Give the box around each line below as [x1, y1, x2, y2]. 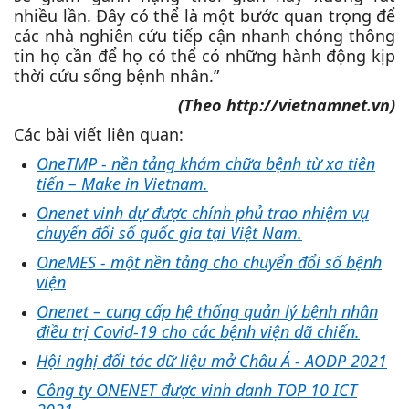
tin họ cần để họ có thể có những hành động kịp [14, 45, 395, 67]
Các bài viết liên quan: [14, 123, 184, 145]
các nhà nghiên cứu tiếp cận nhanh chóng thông [14, 25, 395, 47]
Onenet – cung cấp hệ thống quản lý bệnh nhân [37, 300, 378, 322]
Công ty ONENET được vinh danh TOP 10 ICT [37, 379, 357, 401]
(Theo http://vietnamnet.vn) [178, 94, 395, 116]
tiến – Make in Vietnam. [37, 173, 208, 194]
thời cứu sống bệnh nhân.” [14, 65, 219, 87]
